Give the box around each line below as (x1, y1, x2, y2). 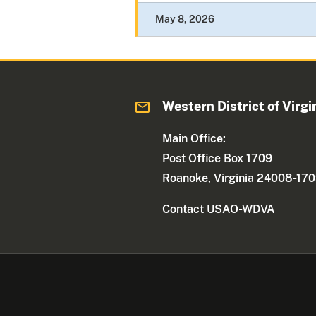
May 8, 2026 (155, 13, 214, 25)
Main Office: (162, 132, 226, 146)
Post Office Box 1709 (162, 152, 273, 166)
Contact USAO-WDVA (162, 202, 276, 217)
